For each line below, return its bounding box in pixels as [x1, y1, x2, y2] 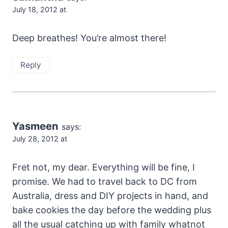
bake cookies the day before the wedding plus [12, 204, 211, 215]
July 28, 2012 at [12, 134, 67, 143]
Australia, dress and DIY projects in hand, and [12, 190, 208, 201]
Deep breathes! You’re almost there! [12, 32, 166, 43]
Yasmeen [12, 119, 59, 132]
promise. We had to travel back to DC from [12, 176, 197, 187]
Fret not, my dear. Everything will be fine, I [12, 161, 195, 173]
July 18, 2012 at [12, 5, 66, 14]
